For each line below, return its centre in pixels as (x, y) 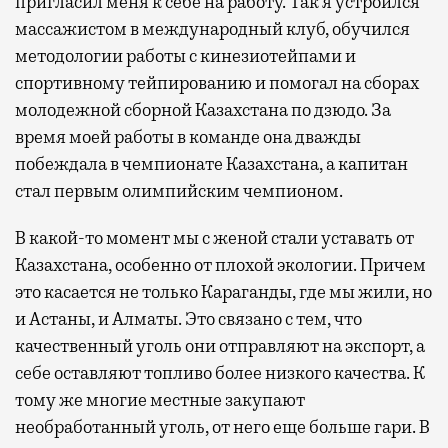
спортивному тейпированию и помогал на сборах (217, 82)
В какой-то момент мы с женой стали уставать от (214, 237)
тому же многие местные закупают (160, 399)
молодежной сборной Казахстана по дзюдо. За (203, 109)
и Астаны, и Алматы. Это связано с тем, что (188, 318)
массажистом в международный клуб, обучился (212, 28)
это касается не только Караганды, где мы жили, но (223, 291)
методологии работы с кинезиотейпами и (185, 55)
